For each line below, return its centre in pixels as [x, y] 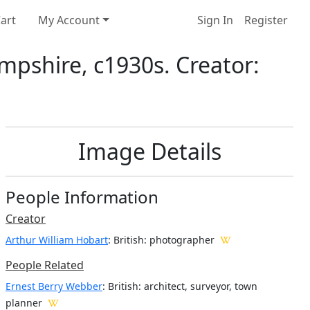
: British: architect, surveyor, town [180, 286]
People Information [82, 197]
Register [266, 20]
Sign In [215, 20]
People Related [45, 265]
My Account [69, 20]
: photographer [179, 239]
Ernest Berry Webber [54, 286]
